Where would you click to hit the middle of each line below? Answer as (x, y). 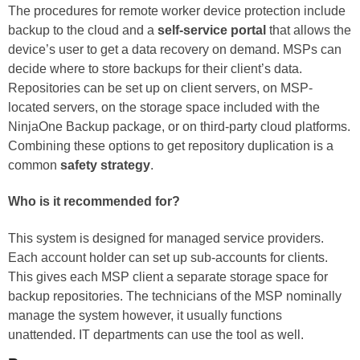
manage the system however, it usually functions (145, 315)
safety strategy (105, 166)
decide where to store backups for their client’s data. (155, 69)
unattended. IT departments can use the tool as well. (156, 334)
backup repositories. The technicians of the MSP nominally (175, 296)
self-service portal (212, 31)
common (34, 166)
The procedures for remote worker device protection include (177, 11)
